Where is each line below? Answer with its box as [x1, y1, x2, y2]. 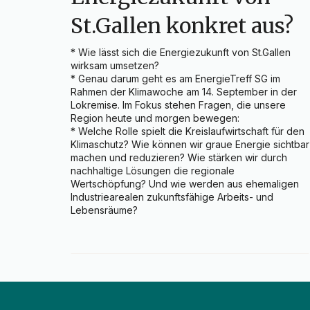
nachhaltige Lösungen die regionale [71, 165, 235, 177]
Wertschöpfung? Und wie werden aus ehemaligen [71, 178, 299, 190]
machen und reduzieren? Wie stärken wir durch [71, 152, 287, 164]
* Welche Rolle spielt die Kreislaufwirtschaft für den [71, 125, 304, 138]
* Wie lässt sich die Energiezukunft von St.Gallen [71, 46, 291, 59]
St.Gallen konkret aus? [71, 12, 293, 39]
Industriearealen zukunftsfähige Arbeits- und [71, 191, 273, 203]
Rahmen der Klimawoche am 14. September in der [71, 86, 297, 98]
